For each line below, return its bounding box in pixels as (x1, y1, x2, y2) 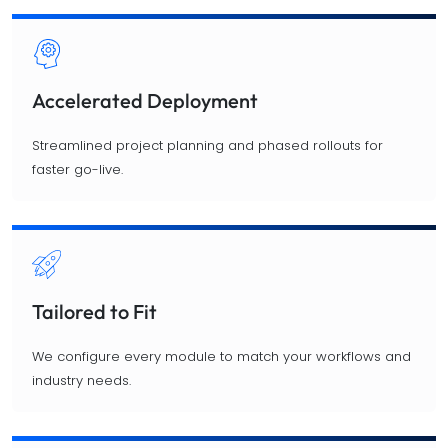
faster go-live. (32, 159, 123, 179)
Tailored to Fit (32, 298, 157, 324)
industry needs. (32, 370, 131, 390)
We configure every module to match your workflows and (32, 346, 411, 366)
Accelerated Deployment (32, 87, 258, 113)
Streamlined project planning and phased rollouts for (32, 135, 383, 155)
